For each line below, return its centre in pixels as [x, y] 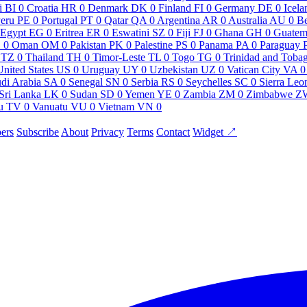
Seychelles [209, 82]
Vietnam [116, 106]
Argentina [179, 20]
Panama [216, 45]
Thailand [45, 57]
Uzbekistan [174, 69]
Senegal [86, 82]
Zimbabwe [269, 94]
